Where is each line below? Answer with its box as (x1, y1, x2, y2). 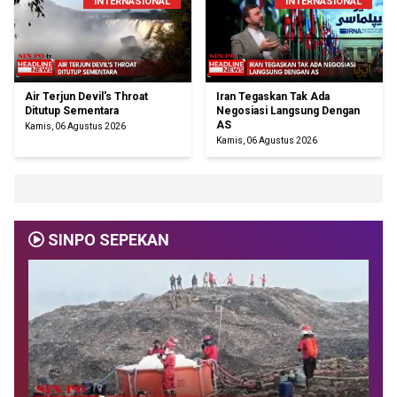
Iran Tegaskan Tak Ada (216, 90, 330, 104)
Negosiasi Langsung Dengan (216, 105, 360, 118)
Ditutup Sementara (25, 105, 119, 118)
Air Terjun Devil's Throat (25, 90, 148, 104)
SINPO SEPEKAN (44, 230, 169, 250)
